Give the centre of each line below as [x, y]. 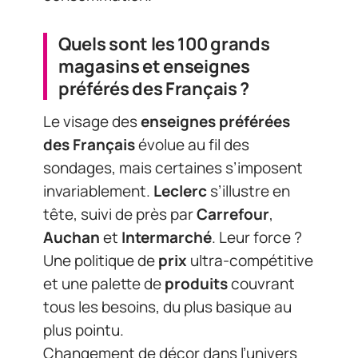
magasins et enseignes [154, 66]
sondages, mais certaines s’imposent [173, 168]
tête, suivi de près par [120, 214]
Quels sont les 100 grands [164, 44]
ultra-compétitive [250, 261]
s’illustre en [249, 191]
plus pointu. [84, 330]
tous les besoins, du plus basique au [167, 307]
